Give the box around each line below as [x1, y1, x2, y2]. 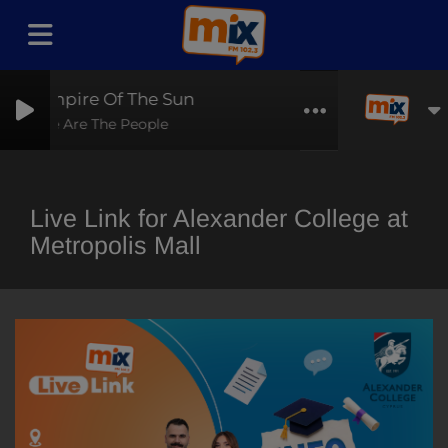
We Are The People [29, 114, 162, 133]
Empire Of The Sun [29, 88, 188, 109]
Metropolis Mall [30, 231, 201, 259]
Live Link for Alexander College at [30, 204, 408, 232]
